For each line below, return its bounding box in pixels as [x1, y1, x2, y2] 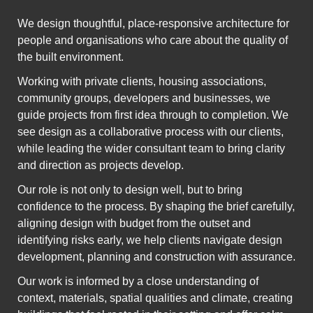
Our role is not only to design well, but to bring [17, 184, 242, 196]
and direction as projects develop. [17, 159, 184, 172]
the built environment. [17, 51, 124, 64]
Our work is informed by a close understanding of [17, 275, 259, 288]
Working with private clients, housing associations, [17, 75, 266, 88]
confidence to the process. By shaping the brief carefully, [17, 201, 295, 213]
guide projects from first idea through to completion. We [17, 109, 289, 122]
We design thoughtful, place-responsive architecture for [17, 17, 289, 30]
